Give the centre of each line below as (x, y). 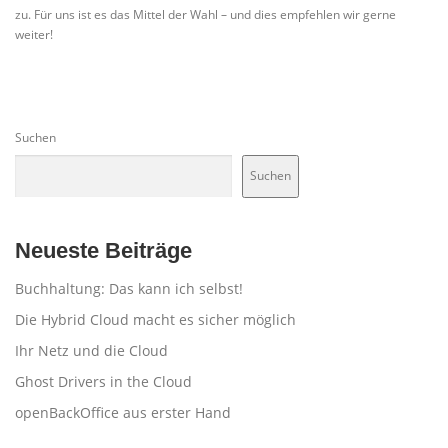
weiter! (34, 34)
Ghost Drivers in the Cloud (103, 381)
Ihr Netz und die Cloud (91, 350)
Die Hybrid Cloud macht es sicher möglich (155, 319)
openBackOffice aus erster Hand (123, 412)
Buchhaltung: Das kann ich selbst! (129, 288)
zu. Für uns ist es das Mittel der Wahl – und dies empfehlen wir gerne (205, 14)
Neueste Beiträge (103, 250)
